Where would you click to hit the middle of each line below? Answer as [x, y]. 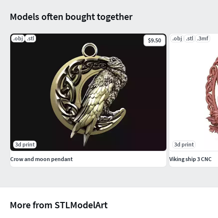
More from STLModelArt [59, 204]
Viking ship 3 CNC [191, 159]
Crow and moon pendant [41, 159]
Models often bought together [71, 16]
